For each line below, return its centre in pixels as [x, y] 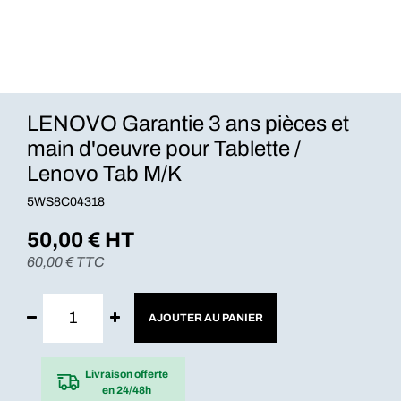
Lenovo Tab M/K [104, 174]
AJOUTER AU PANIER [206, 318]
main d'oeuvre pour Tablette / [164, 149]
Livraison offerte [127, 374]
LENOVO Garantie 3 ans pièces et [188, 124]
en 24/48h [127, 390]
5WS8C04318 [66, 202]
